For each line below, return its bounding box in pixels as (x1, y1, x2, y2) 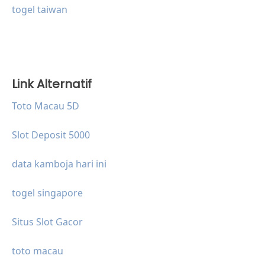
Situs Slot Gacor (12, 215, 83, 228)
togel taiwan (12, 2, 67, 16)
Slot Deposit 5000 (12, 128, 90, 141)
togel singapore (12, 186, 83, 199)
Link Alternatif (12, 75, 92, 92)
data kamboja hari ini (12, 157, 106, 170)
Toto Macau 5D (12, 99, 79, 112)
